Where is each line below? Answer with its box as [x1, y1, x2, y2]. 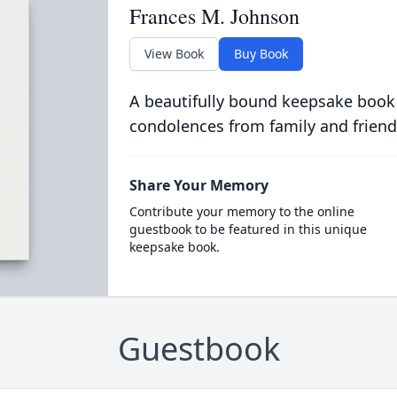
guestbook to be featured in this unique [128, 221, 367, 237]
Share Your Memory [128, 175, 269, 195]
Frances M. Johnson [128, 2, 300, 30]
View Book [144, 45, 204, 62]
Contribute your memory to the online [128, 203, 354, 220]
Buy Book [233, 45, 288, 62]
